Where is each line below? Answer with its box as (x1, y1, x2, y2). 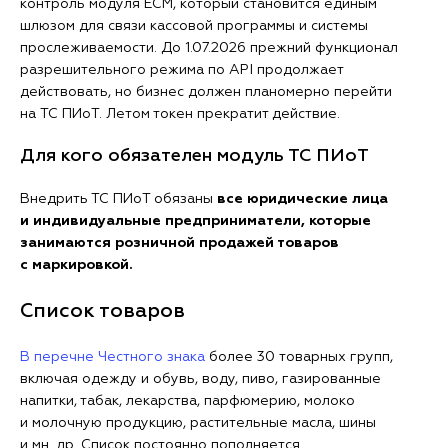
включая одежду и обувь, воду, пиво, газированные (20, 372, 381, 386)
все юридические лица (217, 192, 388, 206)
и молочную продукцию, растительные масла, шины (20, 416, 376, 430)
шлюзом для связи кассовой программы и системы (20, 19, 368, 33)
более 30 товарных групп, (205, 350, 393, 364)
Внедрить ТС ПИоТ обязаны (20, 192, 217, 206)
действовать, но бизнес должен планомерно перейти (20, 85, 392, 99)
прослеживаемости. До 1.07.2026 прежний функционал (20, 41, 398, 55)
